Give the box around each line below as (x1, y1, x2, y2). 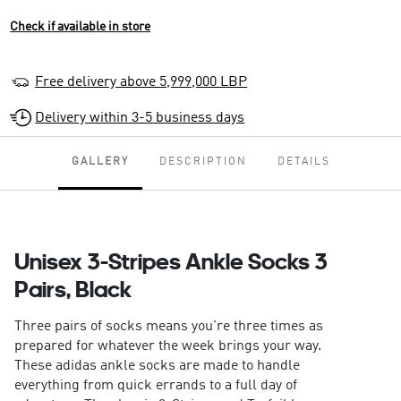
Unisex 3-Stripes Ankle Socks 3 (13, 247, 328, 276)
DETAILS (277, 157, 330, 168)
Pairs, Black (13, 275, 132, 303)
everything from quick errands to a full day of (13, 379, 297, 394)
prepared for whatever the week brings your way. (13, 339, 321, 354)
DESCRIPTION (158, 157, 247, 168)
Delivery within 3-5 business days (35, 111, 245, 126)
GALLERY (71, 157, 129, 168)
